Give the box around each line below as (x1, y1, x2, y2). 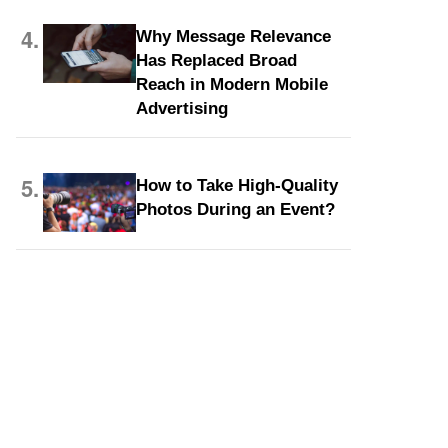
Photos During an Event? (135, 200, 335, 219)
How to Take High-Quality (135, 176, 338, 195)
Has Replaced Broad (135, 51, 297, 70)
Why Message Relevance (135, 27, 331, 46)
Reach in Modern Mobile (135, 75, 328, 94)
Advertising (135, 99, 228, 118)
